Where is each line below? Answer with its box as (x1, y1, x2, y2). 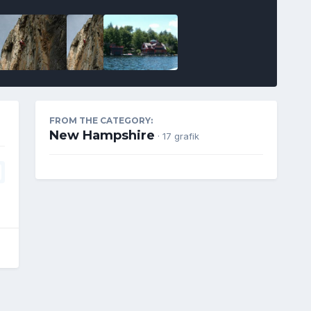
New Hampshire (49, 127, 155, 143)
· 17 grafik (157, 130, 199, 142)
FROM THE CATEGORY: (49, 115, 153, 126)
